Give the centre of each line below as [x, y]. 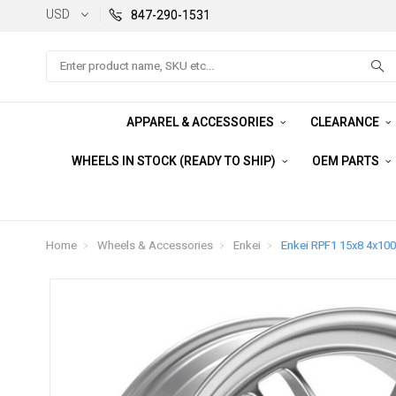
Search [66, 59]
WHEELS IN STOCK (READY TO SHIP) [175, 161]
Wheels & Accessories [155, 245]
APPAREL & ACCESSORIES [201, 122]
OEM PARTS [346, 161]
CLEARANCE [346, 122]
